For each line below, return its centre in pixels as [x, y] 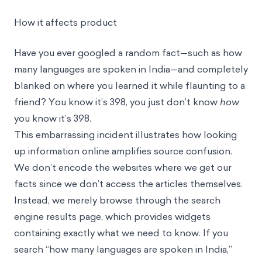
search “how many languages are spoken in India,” [123, 249]
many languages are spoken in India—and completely [131, 69]
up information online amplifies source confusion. [123, 151]
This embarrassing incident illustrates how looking [125, 135]
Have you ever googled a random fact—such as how [128, 53]
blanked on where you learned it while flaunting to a [130, 85]
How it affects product [65, 22]
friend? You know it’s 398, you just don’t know [117, 102]
